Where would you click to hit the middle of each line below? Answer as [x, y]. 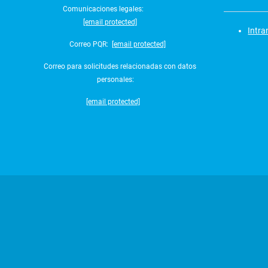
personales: [116, 79]
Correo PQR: [89, 44]
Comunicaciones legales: [104, 9]
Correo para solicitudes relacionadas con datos [119, 66]
